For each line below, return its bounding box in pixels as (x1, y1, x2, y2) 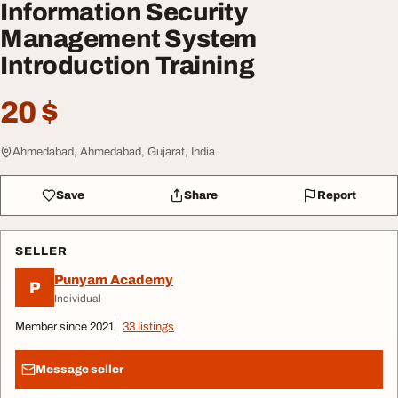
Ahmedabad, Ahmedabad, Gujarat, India (12, 146, 215, 159)
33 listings (123, 321, 174, 334)
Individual (54, 291, 101, 305)
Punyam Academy (54, 272, 173, 287)
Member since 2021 (15, 321, 115, 334)
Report (316, 188, 356, 202)
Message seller (36, 362, 123, 376)
